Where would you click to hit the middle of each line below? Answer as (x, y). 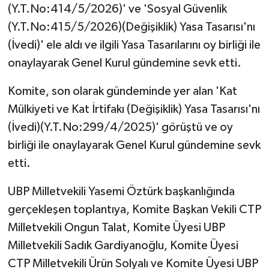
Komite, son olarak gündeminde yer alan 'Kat (122, 92)
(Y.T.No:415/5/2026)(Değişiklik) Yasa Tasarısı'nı (131, 27)
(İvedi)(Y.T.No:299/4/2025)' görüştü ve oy (120, 128)
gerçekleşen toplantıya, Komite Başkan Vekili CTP (134, 210)
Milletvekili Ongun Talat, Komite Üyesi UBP (116, 228)
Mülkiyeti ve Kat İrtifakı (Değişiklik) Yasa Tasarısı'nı (134, 110)
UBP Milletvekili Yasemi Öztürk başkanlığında (121, 192)
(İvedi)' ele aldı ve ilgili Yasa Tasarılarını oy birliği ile (134, 45)
